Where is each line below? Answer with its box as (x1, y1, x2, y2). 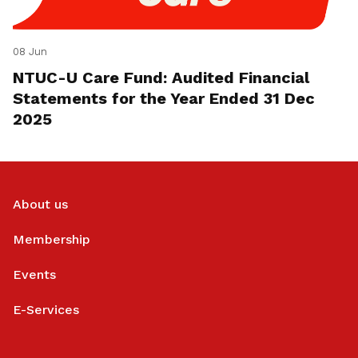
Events (13, 267, 56, 283)
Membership (13, 232, 90, 248)
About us (13, 197, 68, 213)
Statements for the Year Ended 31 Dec (13, 89, 315, 109)
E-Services (13, 302, 79, 318)
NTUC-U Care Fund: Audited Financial (13, 68, 309, 88)
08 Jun (13, 46, 47, 58)
